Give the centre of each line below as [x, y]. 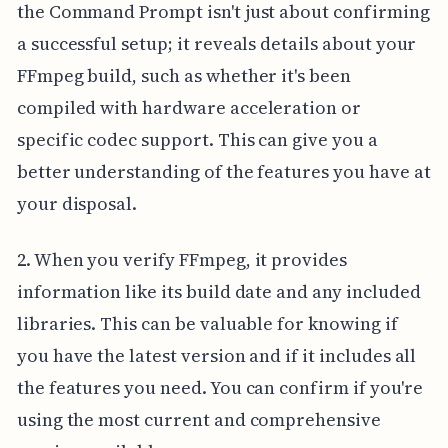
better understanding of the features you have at [223, 172]
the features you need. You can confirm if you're [219, 388]
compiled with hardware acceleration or [188, 108]
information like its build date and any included [218, 292]
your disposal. [77, 204]
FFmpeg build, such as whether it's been [183, 76]
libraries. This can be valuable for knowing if [207, 324]
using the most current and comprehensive [198, 420]
